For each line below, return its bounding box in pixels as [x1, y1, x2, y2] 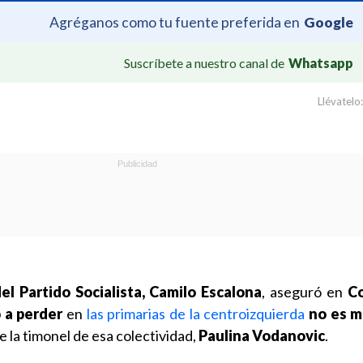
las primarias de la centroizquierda [86, 305, 305, 322]
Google [304, 13, 353, 31]
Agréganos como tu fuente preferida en [49, 13, 300, 31]
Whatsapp [288, 54, 353, 70]
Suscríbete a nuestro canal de [124, 54, 284, 70]
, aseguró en [262, 283, 348, 301]
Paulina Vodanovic [199, 327, 325, 344]
